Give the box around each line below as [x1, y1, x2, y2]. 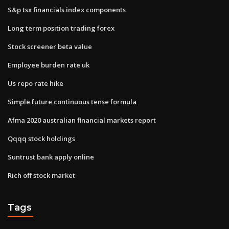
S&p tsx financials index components [8, 5, 126, 14]
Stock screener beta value [8, 41, 92, 51]
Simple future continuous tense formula [8, 97, 136, 106]
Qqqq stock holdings [8, 133, 75, 143]
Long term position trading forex [8, 23, 114, 33]
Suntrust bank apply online [8, 152, 94, 162]
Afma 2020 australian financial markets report [8, 115, 156, 125]
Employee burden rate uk [8, 60, 89, 70]
